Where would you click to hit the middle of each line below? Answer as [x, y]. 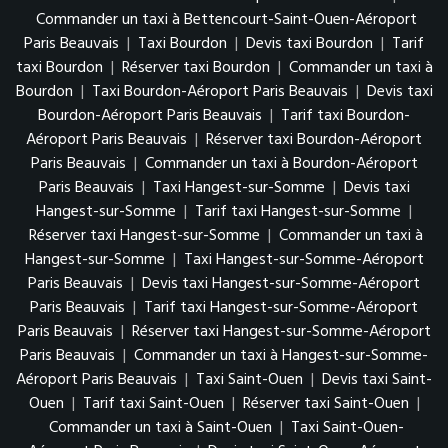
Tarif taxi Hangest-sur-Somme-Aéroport [281, 308]
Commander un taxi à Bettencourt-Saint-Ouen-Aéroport [226, 20]
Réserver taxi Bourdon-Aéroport [314, 140]
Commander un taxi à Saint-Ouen [160, 428]
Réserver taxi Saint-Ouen [325, 404]
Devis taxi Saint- [377, 380]
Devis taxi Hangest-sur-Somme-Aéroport [281, 284]
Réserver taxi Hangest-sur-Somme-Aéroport [281, 332]
